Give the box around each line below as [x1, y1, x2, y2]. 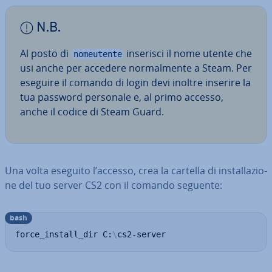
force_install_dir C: [15, 229, 112, 239]
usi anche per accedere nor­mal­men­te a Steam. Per [20, 61, 252, 75]
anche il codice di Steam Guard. [20, 104, 164, 118]
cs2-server [117, 229, 166, 239]
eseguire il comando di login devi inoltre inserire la [20, 75, 251, 89]
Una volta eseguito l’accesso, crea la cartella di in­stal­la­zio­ [5, 163, 267, 177]
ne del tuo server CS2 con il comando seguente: [5, 178, 222, 192]
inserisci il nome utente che [124, 46, 252, 60]
